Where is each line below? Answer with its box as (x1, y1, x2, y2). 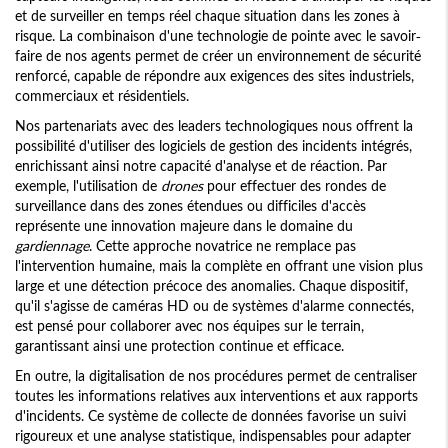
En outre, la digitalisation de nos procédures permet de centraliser (15, 367, 417, 385)
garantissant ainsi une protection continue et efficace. (15, 337, 344, 355)
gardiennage (15, 237, 89, 255)
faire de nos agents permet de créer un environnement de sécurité (15, 47, 421, 65)
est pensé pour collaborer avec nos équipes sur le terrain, (15, 317, 364, 335)
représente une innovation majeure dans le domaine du (15, 217, 353, 235)
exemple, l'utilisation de (15, 177, 161, 195)
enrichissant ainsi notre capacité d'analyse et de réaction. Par (15, 157, 387, 175)
